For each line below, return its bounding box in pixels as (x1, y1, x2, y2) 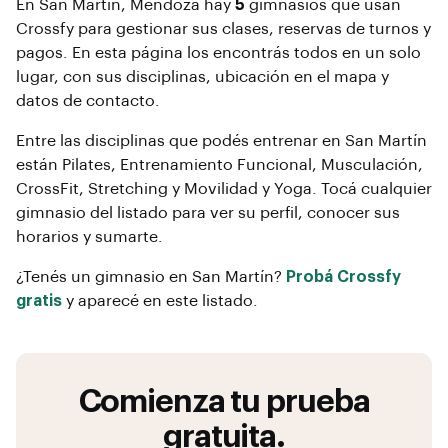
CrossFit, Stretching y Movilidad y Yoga (16, 181, 312, 197)
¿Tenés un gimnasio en (16, 269, 192, 285)
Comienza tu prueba (78, 386, 370, 418)
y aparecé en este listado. (62, 293, 258, 309)
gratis (16, 293, 62, 309)
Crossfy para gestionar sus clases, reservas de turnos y (16, 21, 431, 37)
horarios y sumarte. (16, 229, 163, 245)
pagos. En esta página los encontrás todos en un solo (16, 45, 421, 61)
